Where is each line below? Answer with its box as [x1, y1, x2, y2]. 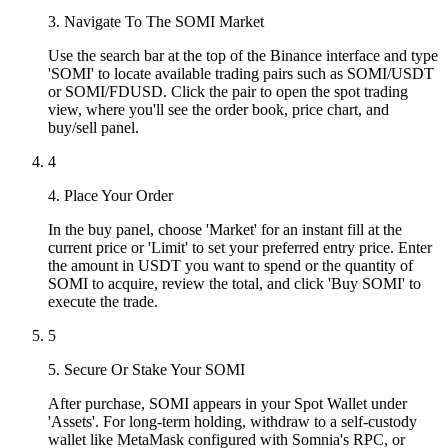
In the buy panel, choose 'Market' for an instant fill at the [48, 220, 402, 238]
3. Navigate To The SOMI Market [48, 12, 264, 30]
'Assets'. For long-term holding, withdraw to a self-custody [48, 412, 417, 430]
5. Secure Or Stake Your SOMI [48, 360, 245, 378]
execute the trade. [48, 292, 158, 310]
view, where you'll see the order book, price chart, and [48, 100, 389, 118]
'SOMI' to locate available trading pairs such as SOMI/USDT [48, 64, 434, 82]
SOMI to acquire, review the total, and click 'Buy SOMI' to [48, 274, 421, 292]
